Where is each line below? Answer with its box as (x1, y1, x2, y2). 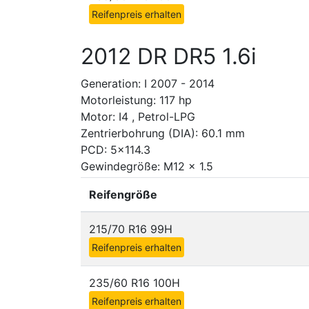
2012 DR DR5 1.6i (81, 43, 257, 70)
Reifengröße (89, 188, 157, 201)
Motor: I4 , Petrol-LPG (81, 110, 195, 123)
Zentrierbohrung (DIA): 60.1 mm (81, 126, 245, 140)
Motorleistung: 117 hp (81, 93, 192, 107)
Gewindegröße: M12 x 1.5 (81, 159, 213, 173)
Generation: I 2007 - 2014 (81, 77, 215, 90)
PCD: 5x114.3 (81, 143, 150, 157)
